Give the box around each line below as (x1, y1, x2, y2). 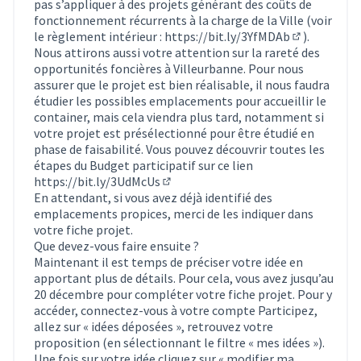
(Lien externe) (161, 185, 239, 201)
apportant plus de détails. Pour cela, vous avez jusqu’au (34, 269, 334, 286)
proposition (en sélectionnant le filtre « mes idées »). (34, 334, 325, 351)
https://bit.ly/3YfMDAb (164, 27, 290, 44)
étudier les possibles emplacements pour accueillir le (34, 92, 326, 109)
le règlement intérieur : (34, 27, 164, 44)
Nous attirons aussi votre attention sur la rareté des (34, 44, 320, 60)
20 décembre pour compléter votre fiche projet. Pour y (34, 285, 332, 302)
